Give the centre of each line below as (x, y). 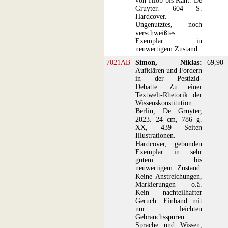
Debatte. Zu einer (169, 87)
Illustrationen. (155, 136)
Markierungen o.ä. (169, 184)
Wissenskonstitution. (165, 103)
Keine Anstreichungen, (169, 176)
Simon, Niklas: (169, 62)
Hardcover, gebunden (169, 144)
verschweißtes (155, 33)
